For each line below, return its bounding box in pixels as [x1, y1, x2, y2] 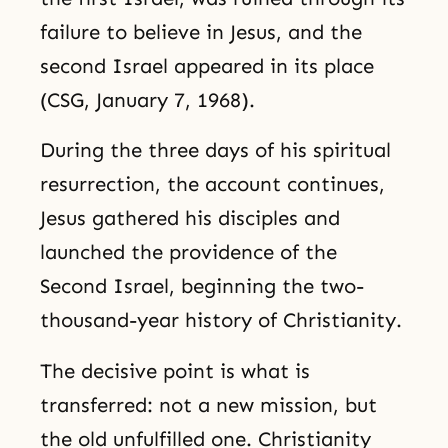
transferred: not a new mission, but [40, 393, 377, 418]
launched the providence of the [40, 240, 337, 265]
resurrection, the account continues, [40, 172, 385, 197]
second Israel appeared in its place [40, 53, 374, 78]
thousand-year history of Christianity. [40, 308, 402, 333]
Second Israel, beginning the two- [40, 274, 364, 299]
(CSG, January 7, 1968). [40, 87, 255, 112]
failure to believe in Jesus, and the [40, 19, 362, 44]
